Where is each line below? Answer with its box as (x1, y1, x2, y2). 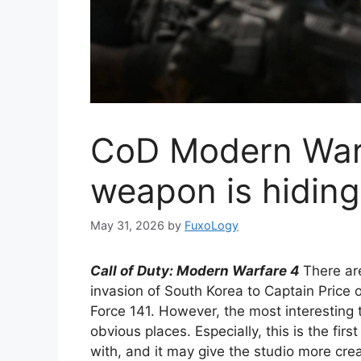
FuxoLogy (185, 218, 239, 233)
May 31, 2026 (90, 218, 164, 233)
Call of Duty (90, 263, 169, 280)
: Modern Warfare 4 (169, 263, 303, 280)
